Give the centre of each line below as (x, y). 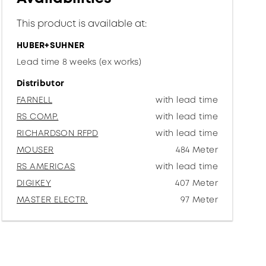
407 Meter (197, 183)
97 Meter (199, 199)
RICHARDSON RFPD (58, 133)
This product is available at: (82, 23)
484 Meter (197, 150)
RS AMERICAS (46, 166)
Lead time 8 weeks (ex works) (79, 62)
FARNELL (34, 100)
